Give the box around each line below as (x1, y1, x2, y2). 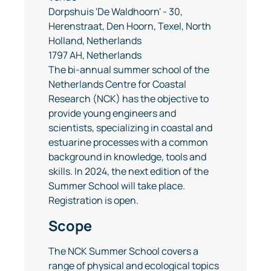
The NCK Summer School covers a (48, 244, 198, 258)
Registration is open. (48, 194, 139, 207)
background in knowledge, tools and (48, 150, 206, 163)
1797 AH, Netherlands (48, 48, 142, 62)
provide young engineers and (48, 106, 176, 120)
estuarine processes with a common (48, 135, 208, 149)
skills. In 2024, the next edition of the (48, 165, 209, 178)
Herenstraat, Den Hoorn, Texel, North (48, 19, 211, 33)
